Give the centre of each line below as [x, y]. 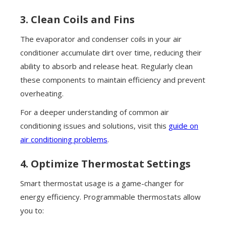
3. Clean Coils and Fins [77, 20]
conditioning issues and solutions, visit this [94, 126]
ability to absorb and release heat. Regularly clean [106, 66]
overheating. [42, 94]
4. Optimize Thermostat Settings [105, 164]
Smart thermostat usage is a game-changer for [102, 183]
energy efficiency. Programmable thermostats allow [110, 197]
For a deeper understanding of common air [95, 112]
